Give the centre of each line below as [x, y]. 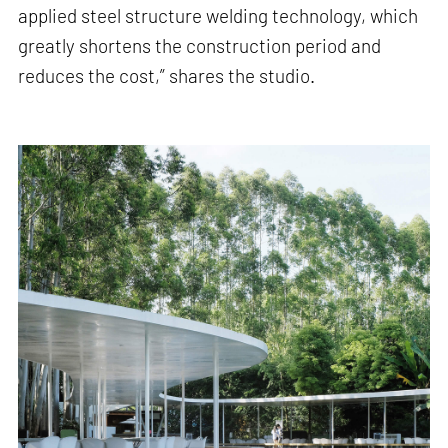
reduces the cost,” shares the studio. [167, 75]
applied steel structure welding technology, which [218, 15]
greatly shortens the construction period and [200, 45]
